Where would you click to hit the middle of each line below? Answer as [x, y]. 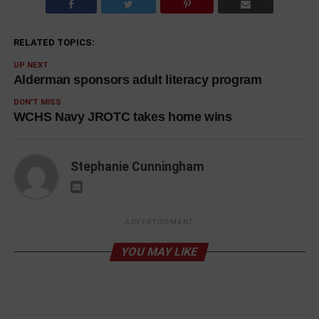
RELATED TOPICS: [54, 42]
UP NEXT [31, 65]
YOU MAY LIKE [160, 251]
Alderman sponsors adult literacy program [137, 79]
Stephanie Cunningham [137, 166]
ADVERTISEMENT [159, 222]
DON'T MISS [37, 102]
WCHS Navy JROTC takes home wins [122, 116]
